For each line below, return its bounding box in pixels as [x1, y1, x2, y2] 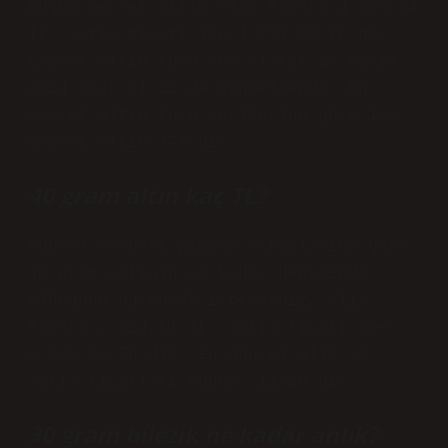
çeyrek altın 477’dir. [28, 134, 238, 152]
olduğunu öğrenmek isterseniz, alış [28, 292, 368, 310]
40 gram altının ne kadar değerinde [28, 265, 368, 283]
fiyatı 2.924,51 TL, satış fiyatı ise [28, 319, 388, 337]
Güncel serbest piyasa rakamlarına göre [28, 238, 408, 256]
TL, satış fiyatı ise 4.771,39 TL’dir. [28, 26, 398, 44]
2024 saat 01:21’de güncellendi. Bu [28, 80, 368, 98]
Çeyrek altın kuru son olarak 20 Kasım [28, 53, 398, 71]
